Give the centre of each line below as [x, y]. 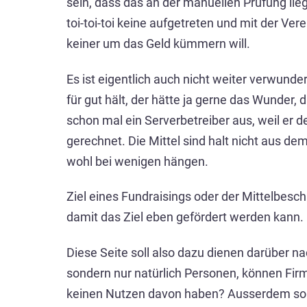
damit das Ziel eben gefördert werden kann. [185, 217]
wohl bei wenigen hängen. [137, 161]
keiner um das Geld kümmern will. [158, 43]
